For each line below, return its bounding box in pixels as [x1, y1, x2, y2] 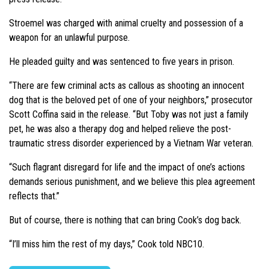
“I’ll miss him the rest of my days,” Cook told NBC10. [9, 238, 204, 250]
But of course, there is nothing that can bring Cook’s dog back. [9, 214, 241, 226]
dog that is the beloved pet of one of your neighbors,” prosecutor [9, 94, 253, 106]
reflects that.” [9, 190, 59, 202]
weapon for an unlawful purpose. [9, 32, 130, 44]
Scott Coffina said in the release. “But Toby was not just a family [9, 109, 249, 121]
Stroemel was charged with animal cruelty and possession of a [9, 17, 243, 29]
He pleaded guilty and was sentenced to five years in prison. [9, 56, 234, 68]
